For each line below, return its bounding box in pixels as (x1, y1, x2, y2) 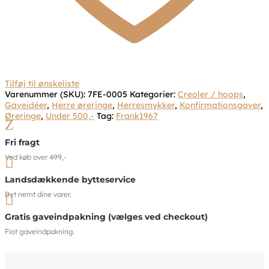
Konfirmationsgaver (180, 100, 261, 111)
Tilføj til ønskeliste (5, 78, 79, 89)
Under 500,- (46, 110, 94, 122)
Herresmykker (117, 100, 175, 111)
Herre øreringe (52, 100, 112, 111)
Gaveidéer (5, 100, 47, 111)
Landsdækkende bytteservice (5, 174, 136, 186)
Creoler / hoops (178, 89, 243, 100)
